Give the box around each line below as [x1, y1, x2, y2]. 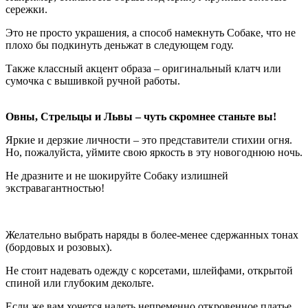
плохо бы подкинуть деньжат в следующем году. [5, 38, 234, 51]
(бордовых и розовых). [5, 241, 112, 253]
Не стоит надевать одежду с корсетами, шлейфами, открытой [5, 264, 293, 276]
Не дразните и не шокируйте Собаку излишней [5, 169, 228, 181]
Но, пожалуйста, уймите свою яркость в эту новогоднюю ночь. [5, 146, 302, 158]
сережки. [5, 3, 47, 15]
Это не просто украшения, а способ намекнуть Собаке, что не [5, 26, 296, 38]
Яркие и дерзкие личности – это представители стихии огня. [5, 133, 292, 146]
